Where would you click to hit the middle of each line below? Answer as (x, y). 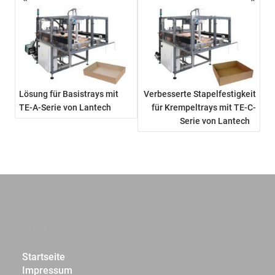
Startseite (44, 257)
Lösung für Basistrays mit (69, 94)
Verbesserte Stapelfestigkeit (199, 94)
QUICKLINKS (49, 229)
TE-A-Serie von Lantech (65, 107)
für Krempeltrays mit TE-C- (203, 107)
